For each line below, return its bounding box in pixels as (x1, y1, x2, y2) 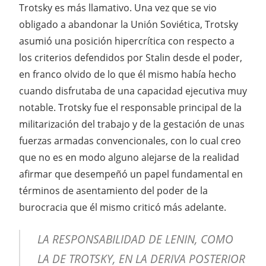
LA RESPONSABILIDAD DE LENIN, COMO (37, 232, 233, 248)
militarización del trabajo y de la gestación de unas (19, 118, 245, 131)
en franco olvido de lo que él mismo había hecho (19, 68, 236, 81)
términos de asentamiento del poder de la (19, 184, 208, 198)
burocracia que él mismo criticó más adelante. (19, 201, 226, 214)
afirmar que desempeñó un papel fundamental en (19, 167, 243, 181)
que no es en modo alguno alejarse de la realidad (19, 151, 239, 164)
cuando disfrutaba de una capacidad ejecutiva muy (19, 84, 247, 98)
